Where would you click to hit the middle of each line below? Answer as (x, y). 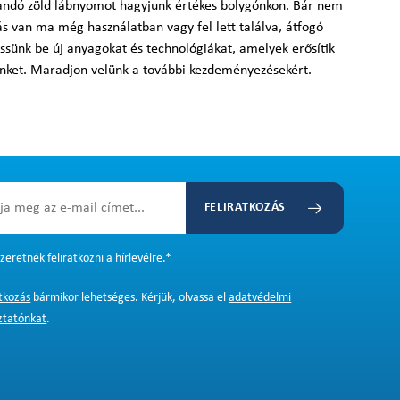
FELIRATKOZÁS (245, 208)
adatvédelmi (260, 298)
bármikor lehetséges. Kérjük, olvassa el (130, 298)
